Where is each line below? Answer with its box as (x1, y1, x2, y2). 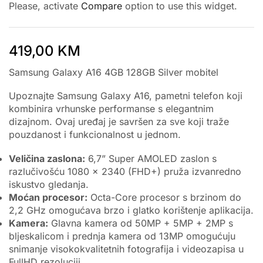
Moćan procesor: (9, 191, 87, 203)
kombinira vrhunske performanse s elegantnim (9, 103, 214, 115)
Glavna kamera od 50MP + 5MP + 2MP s (48, 217, 233, 229)
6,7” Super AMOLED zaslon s (85, 152, 217, 164)
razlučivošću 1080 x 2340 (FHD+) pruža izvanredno (9, 165, 241, 177)
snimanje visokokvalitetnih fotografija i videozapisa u (9, 242, 244, 255)
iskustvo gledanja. (9, 178, 89, 190)
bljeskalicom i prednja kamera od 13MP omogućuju (9, 230, 235, 242)
